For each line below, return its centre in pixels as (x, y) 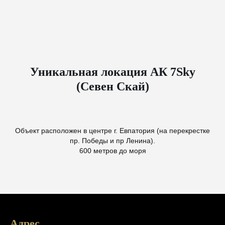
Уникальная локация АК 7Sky (113, 72)
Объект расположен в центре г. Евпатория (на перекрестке (113, 131)
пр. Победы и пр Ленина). (113, 141)
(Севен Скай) (113, 87)
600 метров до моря (113, 151)
